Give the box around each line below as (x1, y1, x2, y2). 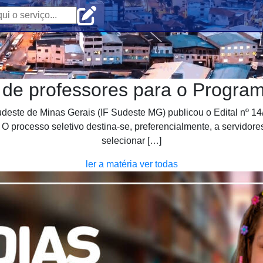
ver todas (139, 159, 178, 169)
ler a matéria (85, 159, 137, 169)
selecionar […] (102, 135, 161, 146)
